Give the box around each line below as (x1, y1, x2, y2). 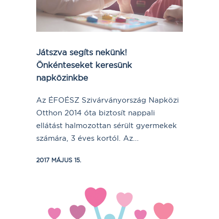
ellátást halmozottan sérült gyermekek (36, 120, 177, 130)
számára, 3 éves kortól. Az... (36, 133, 139, 143)
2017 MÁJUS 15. (36, 156, 81, 164)
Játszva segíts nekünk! (36, 46, 127, 57)
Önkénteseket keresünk (36, 59, 132, 70)
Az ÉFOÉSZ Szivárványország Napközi (36, 95, 179, 105)
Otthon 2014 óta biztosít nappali (36, 108, 155, 117)
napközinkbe (36, 72, 88, 83)
